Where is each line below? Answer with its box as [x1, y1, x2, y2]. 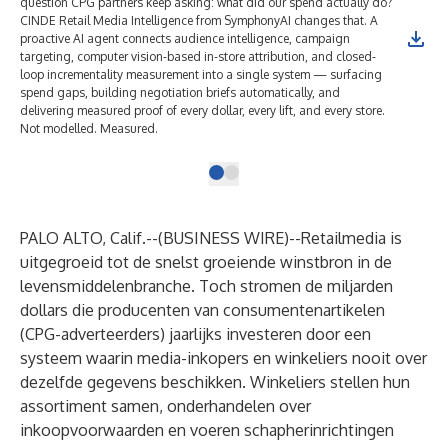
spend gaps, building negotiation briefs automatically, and [20, 85, 340, 100]
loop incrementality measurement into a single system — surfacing [20, 67, 382, 82]
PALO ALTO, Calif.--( [20, 228, 163, 248]
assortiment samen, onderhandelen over [20, 396, 311, 416]
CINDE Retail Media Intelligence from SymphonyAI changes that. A [20, 13, 378, 28]
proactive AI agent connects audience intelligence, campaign [20, 31, 350, 46]
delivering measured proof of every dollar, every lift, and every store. [20, 103, 385, 118]
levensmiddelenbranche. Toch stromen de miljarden [20, 276, 393, 296]
